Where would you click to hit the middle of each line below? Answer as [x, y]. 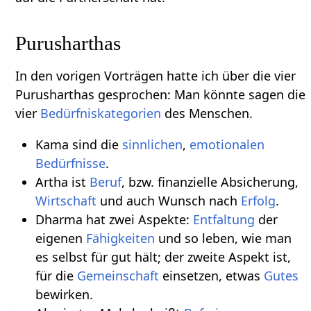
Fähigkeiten [120, 238]
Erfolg [258, 200]
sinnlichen [152, 144]
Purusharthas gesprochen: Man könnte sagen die [161, 94]
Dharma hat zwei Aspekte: [114, 219]
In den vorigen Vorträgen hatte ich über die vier [156, 75]
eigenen [60, 238]
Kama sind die [78, 144]
